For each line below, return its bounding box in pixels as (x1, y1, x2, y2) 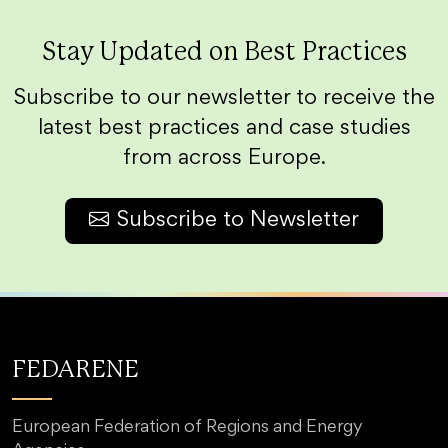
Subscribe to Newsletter (117, 211, 359, 231)
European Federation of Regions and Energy (12, 420, 363, 436)
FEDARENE (12, 358, 139, 382)
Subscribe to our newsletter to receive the (13, 89, 435, 109)
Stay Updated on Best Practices (41, 40, 407, 65)
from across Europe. (122, 149, 326, 169)
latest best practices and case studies (37, 119, 411, 139)
